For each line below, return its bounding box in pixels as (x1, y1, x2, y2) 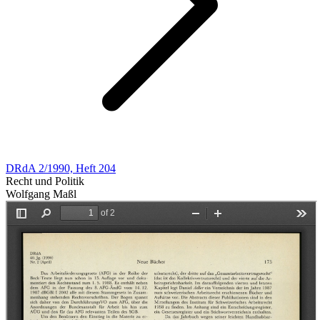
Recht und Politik (6, 175, 84, 187)
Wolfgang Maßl (6, 188, 76, 200)
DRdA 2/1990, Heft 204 (6, 162, 116, 174)
